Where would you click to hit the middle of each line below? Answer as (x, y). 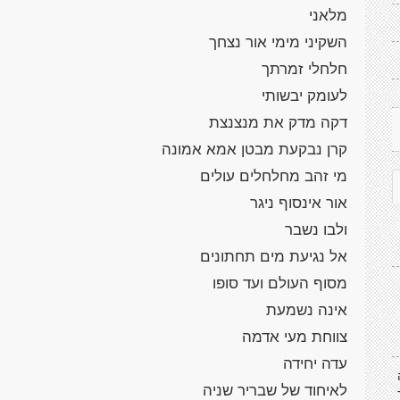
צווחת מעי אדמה (295, 336)
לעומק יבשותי (304, 95)
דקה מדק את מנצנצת (278, 121)
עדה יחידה (315, 362)
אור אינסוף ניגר (299, 202)
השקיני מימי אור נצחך (276, 41)
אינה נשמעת (307, 309)
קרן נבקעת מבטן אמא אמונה (254, 148)
